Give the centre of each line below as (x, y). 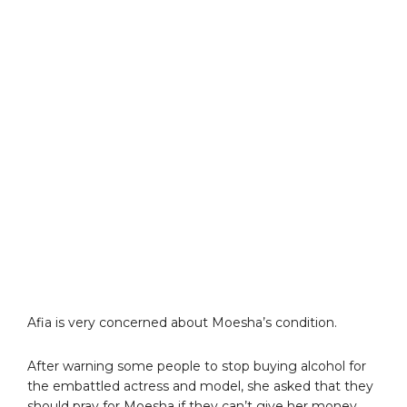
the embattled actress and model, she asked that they (200, 386)
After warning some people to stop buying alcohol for (197, 366)
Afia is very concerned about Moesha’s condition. (182, 322)
